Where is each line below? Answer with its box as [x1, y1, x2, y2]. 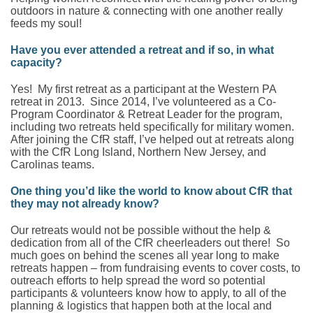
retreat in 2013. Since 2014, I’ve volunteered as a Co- [10, 95, 276, 108]
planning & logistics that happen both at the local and [10, 299, 272, 312]
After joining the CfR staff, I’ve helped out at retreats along [10, 133, 294, 145]
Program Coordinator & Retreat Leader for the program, [10, 108, 282, 120]
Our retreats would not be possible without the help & [10, 224, 271, 236]
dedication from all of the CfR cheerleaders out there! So [10, 236, 290, 249]
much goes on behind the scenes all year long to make [10, 249, 279, 261]
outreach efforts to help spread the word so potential [10, 274, 265, 286]
